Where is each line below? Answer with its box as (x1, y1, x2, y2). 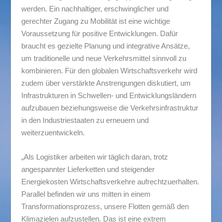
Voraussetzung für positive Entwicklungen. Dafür (21, 29, 178, 38)
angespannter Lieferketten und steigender (21, 165, 155, 173)
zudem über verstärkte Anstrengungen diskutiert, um (21, 78, 191, 87)
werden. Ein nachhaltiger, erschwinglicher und (21, 4, 168, 13)
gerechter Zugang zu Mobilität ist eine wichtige (21, 16, 170, 25)
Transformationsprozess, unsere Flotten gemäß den (21, 202, 189, 211)
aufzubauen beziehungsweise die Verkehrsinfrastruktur (21, 103, 198, 112)
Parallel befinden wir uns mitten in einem (21, 189, 151, 198)
